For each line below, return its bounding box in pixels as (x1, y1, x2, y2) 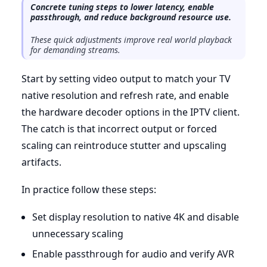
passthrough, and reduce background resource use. (30, 11, 231, 23)
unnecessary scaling (32, 226, 123, 240)
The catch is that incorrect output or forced (21, 122, 217, 135)
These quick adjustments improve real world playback (30, 33, 232, 45)
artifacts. (21, 155, 61, 169)
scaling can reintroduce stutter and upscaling (21, 138, 226, 152)
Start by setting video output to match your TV (21, 72, 231, 85)
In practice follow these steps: (21, 182, 156, 196)
